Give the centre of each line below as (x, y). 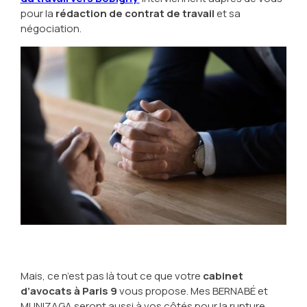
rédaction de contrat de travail (135, 13)
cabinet (223, 275)
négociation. (51, 28)
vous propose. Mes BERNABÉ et (193, 291)
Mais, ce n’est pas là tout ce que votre (111, 275)
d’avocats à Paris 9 (70, 291)
